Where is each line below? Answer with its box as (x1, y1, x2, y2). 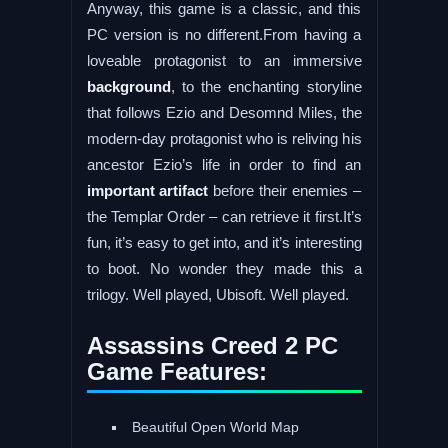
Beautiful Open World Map (131, 418, 299, 435)
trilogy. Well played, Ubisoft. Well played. (86, 285, 349, 303)
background (86, 77, 171, 95)
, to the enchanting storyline (170, 77, 362, 95)
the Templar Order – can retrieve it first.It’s (86, 207, 362, 225)
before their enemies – (208, 181, 361, 199)
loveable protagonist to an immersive (86, 51, 362, 69)
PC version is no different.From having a (86, 25, 362, 43)
